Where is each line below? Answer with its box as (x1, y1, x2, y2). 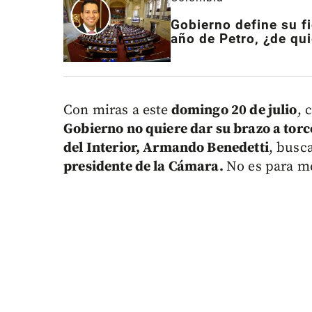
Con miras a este (63, 102, 169, 120)
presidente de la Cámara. (63, 158, 226, 176)
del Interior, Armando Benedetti (63, 139, 269, 157)
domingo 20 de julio (168, 102, 297, 120)
